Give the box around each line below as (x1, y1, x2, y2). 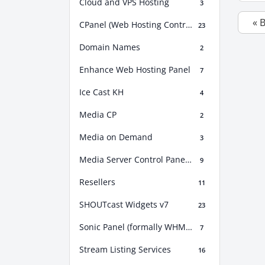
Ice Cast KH (79, 86, 124, 98)
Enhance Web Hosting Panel (79, 64, 190, 76)
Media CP (79, 109, 117, 121)
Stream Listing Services (79, 244, 171, 256)
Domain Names (79, 41, 140, 53)
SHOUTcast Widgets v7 (79, 199, 169, 211)
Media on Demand (79, 131, 153, 143)
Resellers (79, 176, 115, 188)
